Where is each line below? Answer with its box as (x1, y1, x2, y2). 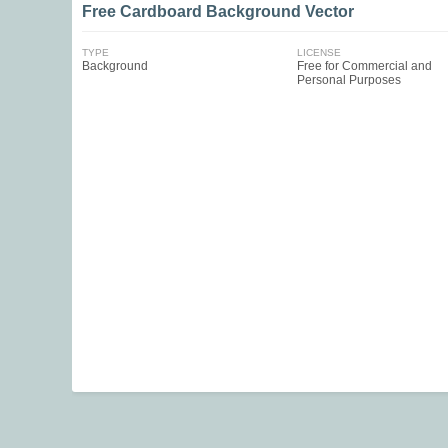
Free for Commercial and (296, 59, 432, 73)
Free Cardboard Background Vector (82, 3, 354, 20)
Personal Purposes (296, 73, 401, 87)
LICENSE (296, 47, 341, 58)
